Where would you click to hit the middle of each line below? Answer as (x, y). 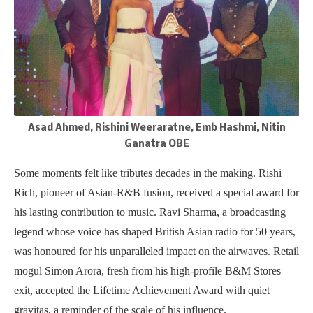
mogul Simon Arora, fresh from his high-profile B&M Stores (147, 271)
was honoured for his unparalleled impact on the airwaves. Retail (156, 252)
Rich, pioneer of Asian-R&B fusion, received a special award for (156, 193)
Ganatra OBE (156, 145)
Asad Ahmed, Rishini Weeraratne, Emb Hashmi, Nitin (156, 129)
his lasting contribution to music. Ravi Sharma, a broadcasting (150, 212)
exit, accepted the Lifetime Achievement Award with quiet (142, 291)
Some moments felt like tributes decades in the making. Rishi (148, 173)
